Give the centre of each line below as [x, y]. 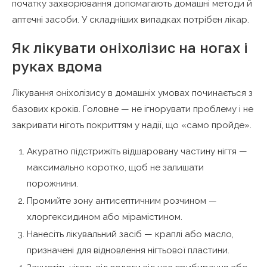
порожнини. [52, 183]
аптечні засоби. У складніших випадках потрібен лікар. [131, 19]
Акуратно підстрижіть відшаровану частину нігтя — [137, 151]
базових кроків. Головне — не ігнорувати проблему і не [133, 109]
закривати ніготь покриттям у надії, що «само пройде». [132, 125]
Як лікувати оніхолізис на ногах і [130, 47]
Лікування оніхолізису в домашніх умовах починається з [132, 93]
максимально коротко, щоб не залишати [115, 167]
